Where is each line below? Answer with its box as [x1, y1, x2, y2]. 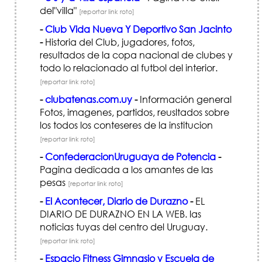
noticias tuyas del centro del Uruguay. [40, 220, 208, 233]
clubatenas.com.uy [45, 92, 132, 105]
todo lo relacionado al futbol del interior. [40, 61, 218, 74]
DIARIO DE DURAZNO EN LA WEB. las [40, 207, 201, 220]
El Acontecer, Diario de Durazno [45, 194, 188, 207]
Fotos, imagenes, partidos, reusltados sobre [40, 105, 229, 118]
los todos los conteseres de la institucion [40, 118, 213, 131]
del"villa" [40, 4, 79, 16]
